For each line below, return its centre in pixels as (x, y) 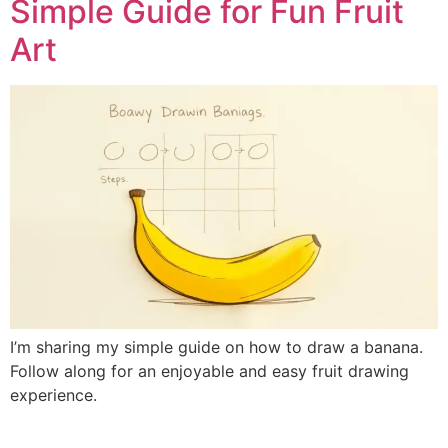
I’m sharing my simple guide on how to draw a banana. (216, 347)
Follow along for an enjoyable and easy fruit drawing (209, 371)
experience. (53, 395)
